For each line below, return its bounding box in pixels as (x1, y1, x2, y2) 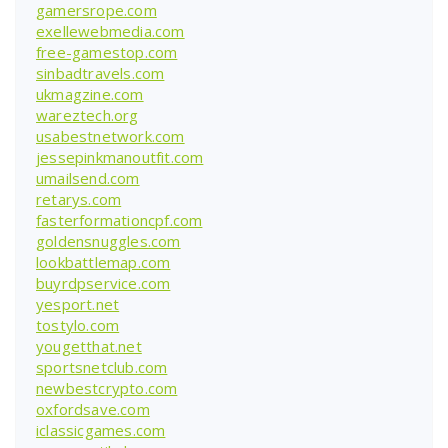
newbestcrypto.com (36, 377, 178, 398)
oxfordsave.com (36, 398, 150, 419)
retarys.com (36, 188, 122, 209)
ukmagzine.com (36, 83, 144, 104)
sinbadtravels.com (36, 62, 165, 83)
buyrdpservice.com (36, 272, 171, 293)
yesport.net (36, 293, 120, 314)
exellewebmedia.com (36, 20, 185, 41)
